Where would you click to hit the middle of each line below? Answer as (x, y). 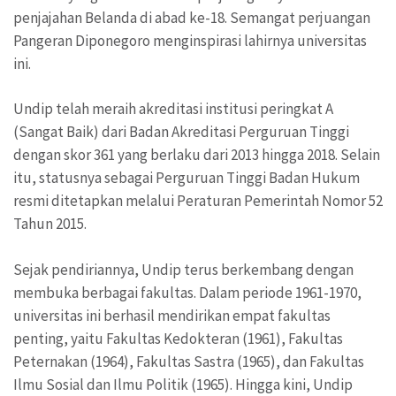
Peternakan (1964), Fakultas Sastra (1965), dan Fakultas (189, 361)
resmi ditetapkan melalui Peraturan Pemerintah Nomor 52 (198, 201)
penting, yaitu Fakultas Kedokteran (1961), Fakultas (178, 338)
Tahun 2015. (50, 224)
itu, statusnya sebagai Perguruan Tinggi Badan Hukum (187, 178)
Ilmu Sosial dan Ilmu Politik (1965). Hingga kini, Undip (183, 384)
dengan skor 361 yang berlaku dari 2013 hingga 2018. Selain (197, 155)
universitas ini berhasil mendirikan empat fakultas (172, 315)
